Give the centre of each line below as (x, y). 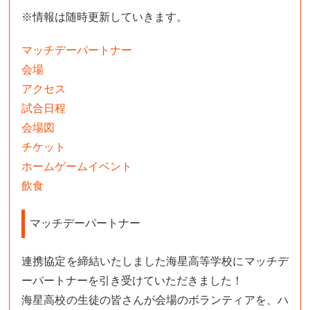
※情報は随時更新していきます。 (105, 17)
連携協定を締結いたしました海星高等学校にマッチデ (155, 261)
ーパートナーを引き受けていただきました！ (133, 280)
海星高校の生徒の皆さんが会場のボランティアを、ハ (155, 300)
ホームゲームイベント (77, 166)
